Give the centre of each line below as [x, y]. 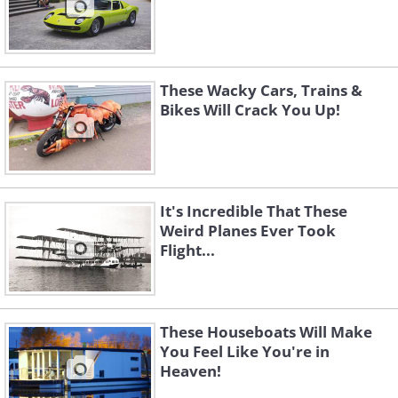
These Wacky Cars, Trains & [261, 91]
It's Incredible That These [254, 211]
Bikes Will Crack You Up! [250, 110]
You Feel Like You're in [245, 352]
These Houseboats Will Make [266, 332]
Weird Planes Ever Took [248, 231]
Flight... [187, 251]
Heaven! [191, 371]
